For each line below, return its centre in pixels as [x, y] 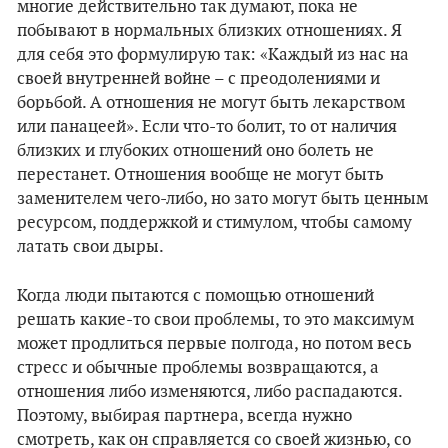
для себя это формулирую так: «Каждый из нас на [213, 55]
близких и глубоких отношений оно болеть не [195, 151]
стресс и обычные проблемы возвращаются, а [198, 368]
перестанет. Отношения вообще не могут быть [200, 175]
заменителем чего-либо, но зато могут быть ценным [222, 199]
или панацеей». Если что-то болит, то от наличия [207, 127]
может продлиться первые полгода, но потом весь [214, 344]
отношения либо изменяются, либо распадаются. [209, 392]
